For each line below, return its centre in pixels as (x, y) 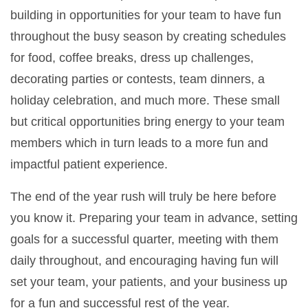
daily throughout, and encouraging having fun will (144, 260)
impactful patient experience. (89, 164)
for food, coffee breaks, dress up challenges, (132, 57)
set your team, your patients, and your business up (149, 282)
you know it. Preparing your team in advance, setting (154, 218)
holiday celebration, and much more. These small (145, 100)
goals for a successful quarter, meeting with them (144, 239)
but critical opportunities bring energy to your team (147, 121)
